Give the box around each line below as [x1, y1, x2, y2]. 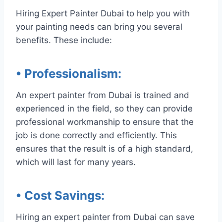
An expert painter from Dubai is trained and [16, 90, 189, 100]
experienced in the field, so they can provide [16, 103, 193, 113]
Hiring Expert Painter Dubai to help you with [16, 8, 190, 18]
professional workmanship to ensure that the [16, 116, 194, 127]
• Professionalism [16, 66, 118, 81]
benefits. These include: [16, 35, 112, 45]
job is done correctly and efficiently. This [16, 130, 177, 140]
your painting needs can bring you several [16, 21, 182, 32]
